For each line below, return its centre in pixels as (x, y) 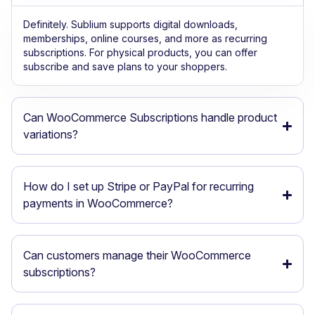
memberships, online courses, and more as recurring (145, 39)
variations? (51, 135)
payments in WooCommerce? (98, 204)
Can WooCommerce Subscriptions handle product (150, 118)
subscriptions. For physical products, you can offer (140, 53)
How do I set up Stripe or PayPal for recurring (139, 187)
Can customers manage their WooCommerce (137, 256)
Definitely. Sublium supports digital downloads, (130, 25)
